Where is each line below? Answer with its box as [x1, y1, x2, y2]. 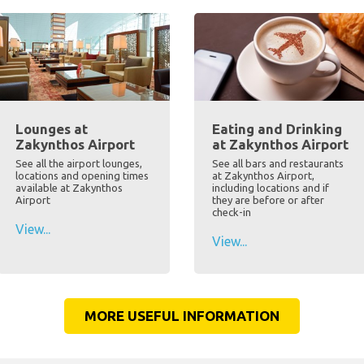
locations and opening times [15, 170, 149, 182]
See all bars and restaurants [212, 158, 344, 170]
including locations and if [212, 182, 329, 194]
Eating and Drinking [212, 121, 342, 137]
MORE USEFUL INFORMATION [84, 308, 279, 324]
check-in [212, 206, 251, 219]
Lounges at [15, 121, 88, 137]
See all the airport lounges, [15, 158, 142, 170]
